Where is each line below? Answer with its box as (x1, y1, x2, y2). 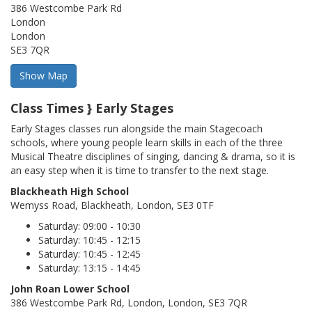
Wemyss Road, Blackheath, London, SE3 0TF (10, 198, 214, 212)
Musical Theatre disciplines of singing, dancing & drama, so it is (10, 150, 295, 164)
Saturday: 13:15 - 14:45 (38, 261, 141, 275)
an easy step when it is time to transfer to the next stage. (10, 164, 269, 178)
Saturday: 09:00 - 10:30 (38, 219, 141, 233)
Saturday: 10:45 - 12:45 (38, 247, 141, 261)
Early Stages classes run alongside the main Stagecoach (10, 122, 263, 136)
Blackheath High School (10, 185, 129, 198)
